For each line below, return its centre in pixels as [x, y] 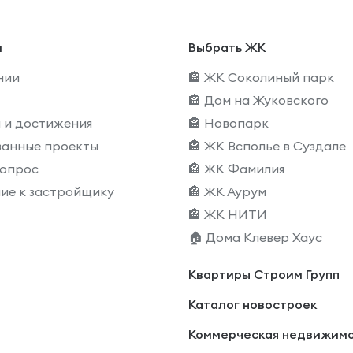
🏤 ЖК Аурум [227, 191]
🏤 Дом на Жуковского [258, 100]
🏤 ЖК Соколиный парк [261, 77]
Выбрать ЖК [227, 47]
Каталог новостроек [252, 304]
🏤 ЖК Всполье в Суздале [267, 146]
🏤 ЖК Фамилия [236, 169]
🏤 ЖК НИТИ [227, 214]
